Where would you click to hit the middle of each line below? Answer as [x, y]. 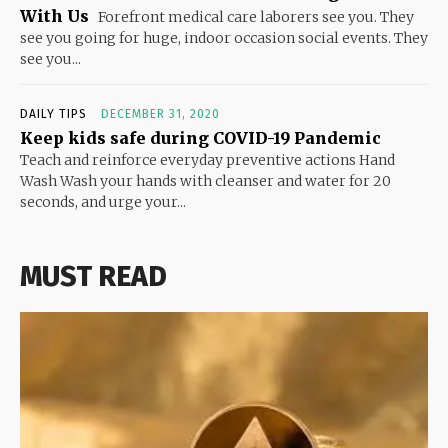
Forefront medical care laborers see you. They [254, 16]
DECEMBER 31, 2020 [160, 113]
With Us [54, 15]
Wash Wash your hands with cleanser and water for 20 [205, 180]
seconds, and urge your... [103, 201]
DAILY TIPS [53, 113]
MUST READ [93, 276]
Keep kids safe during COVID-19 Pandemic [200, 137]
